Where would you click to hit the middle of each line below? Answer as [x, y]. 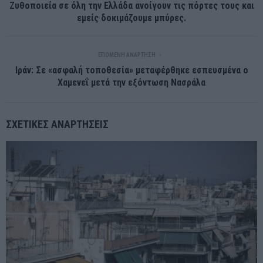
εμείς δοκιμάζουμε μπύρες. [131, 18]
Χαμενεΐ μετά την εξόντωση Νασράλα [131, 82]
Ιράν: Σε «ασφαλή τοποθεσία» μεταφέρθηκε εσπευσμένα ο [131, 70]
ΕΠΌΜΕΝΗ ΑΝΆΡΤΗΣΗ [127, 55]
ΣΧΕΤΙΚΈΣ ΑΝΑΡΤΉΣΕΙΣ [57, 124]
